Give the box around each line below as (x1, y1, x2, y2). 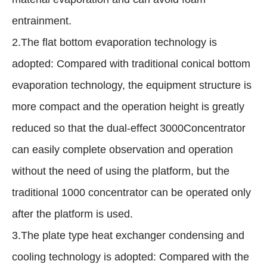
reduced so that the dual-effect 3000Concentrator (12, 122, 246, 135)
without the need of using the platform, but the (12, 165, 229, 178)
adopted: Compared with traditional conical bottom (12, 58, 250, 70)
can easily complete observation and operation (12, 144, 233, 156)
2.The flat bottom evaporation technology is (12, 36, 217, 49)
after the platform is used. (12, 208, 133, 221)
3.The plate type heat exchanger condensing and (12, 229, 244, 242)
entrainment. (12, 15, 72, 27)
